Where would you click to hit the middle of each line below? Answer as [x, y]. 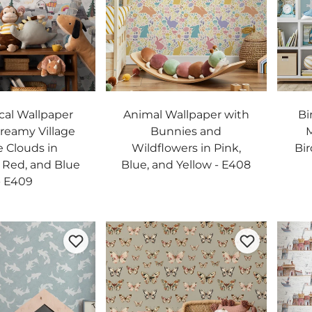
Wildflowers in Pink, [186, 148]
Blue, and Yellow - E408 [186, 164]
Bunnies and [186, 131]
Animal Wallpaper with [186, 114]
